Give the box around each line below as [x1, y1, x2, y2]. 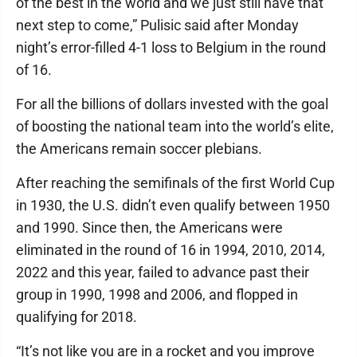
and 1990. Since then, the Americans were [16, 219, 283, 236]
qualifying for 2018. [16, 308, 137, 325]
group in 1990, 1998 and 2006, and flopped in [16, 286, 298, 303]
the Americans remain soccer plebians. [16, 140, 262, 157]
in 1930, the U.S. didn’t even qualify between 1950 [16, 197, 330, 214]
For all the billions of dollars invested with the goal [16, 96, 328, 112]
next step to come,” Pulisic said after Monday [16, 17, 299, 33]
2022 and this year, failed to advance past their [16, 264, 309, 280]
